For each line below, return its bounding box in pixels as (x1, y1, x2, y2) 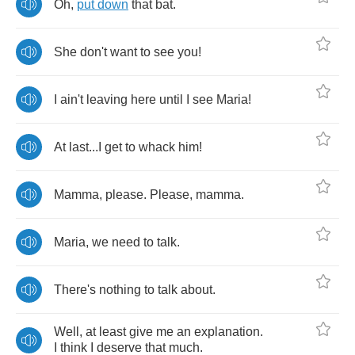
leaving (86, 92, 128, 106)
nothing (99, 282, 141, 296)
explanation (194, 325, 260, 338)
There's (54, 282, 96, 296)
